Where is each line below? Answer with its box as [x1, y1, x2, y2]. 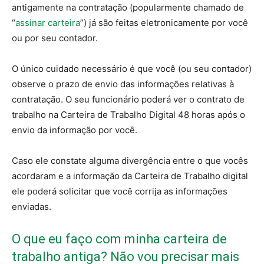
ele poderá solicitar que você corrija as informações [12, 186, 227, 197]
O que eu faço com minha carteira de [12, 232, 227, 247]
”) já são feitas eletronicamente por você [80, 17, 248, 29]
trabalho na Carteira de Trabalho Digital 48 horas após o [12, 109, 245, 121]
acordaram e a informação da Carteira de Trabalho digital [12, 170, 248, 182]
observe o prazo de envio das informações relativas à [12, 78, 234, 90]
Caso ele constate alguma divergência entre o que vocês [12, 155, 248, 167]
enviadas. [12, 201, 51, 213]
